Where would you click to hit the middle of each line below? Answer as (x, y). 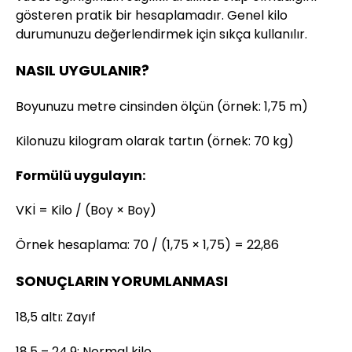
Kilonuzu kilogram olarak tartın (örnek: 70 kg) (155, 141)
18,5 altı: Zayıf (56, 317)
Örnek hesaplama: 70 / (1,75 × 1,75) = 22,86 (147, 244)
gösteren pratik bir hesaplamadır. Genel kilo (152, 15)
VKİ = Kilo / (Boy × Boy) (86, 210)
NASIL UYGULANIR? (82, 70)
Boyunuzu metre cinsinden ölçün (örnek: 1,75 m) (162, 106)
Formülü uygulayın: (81, 175)
